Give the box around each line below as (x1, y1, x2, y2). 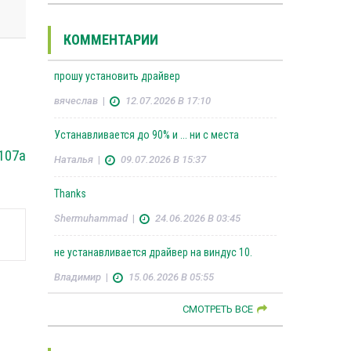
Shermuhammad (53, 212, 128, 225)
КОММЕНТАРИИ (63, 31, 158, 49)
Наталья (53, 154, 93, 166)
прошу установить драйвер (53, 70, 180, 83)
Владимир (53, 271, 101, 284)
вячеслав (53, 95, 98, 107)
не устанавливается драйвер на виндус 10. (53, 246, 252, 259)
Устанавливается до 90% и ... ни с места (53, 128, 239, 142)
